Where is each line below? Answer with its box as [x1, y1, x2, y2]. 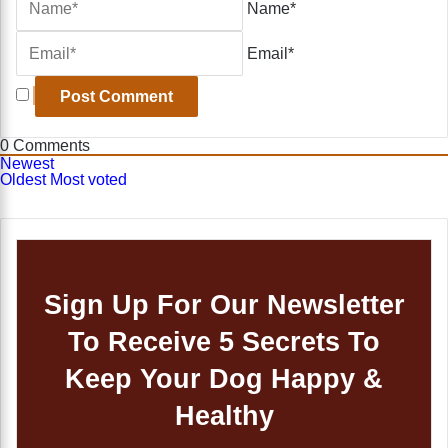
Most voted [50, 171, 127, 189]
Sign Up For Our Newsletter [43, 290, 405, 321]
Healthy [174, 401, 274, 432]
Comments [9, 137, 90, 155]
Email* [247, 45, 294, 63]
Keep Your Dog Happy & [65, 364, 383, 395]
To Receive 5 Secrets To [68, 327, 380, 358]
